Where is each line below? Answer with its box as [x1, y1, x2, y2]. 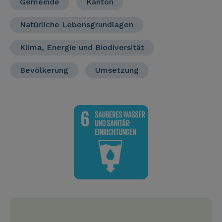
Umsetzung [95, 65, 139, 75]
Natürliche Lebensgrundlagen [20, 20, 133, 29]
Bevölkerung [20, 65, 68, 75]
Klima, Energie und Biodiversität [20, 43, 144, 52]
